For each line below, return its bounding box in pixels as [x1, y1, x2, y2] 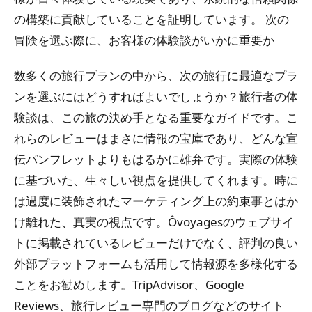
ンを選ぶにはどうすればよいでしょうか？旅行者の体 [14, 88, 298, 104]
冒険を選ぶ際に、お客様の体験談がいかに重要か [14, 31, 274, 48]
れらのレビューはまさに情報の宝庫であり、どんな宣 [14, 130, 298, 146]
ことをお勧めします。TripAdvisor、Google [14, 276, 244, 292]
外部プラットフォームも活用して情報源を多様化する [14, 255, 298, 272]
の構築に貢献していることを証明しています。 [14, 10, 265, 27]
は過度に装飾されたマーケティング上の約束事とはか [14, 192, 298, 209]
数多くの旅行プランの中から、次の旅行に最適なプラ [14, 67, 298, 84]
